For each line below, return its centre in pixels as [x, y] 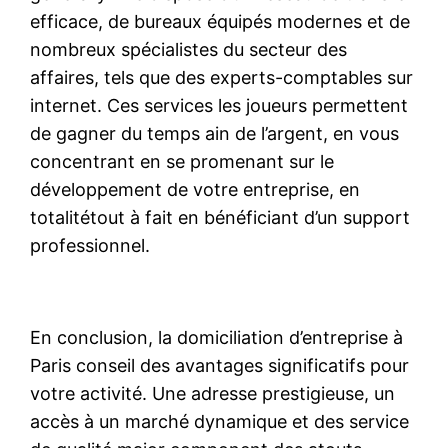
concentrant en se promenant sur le [182, 161]
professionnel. [90, 245]
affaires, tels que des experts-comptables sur [222, 77]
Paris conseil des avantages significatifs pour [220, 365]
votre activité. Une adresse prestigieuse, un [213, 393]
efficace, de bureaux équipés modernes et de [220, 21]
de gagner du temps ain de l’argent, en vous [215, 133]
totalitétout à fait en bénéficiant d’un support [220, 217]
